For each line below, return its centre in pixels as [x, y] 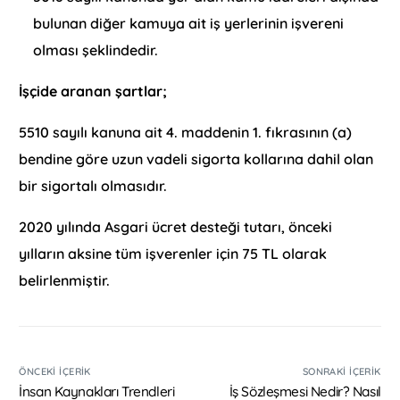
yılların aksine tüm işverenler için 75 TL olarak [173, 253]
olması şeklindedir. [96, 50]
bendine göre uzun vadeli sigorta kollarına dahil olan [196, 158]
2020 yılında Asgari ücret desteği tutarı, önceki [176, 226]
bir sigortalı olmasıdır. [93, 185]
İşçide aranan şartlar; [93, 91]
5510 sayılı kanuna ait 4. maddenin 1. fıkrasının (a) [186, 132]
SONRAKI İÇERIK [342, 371]
